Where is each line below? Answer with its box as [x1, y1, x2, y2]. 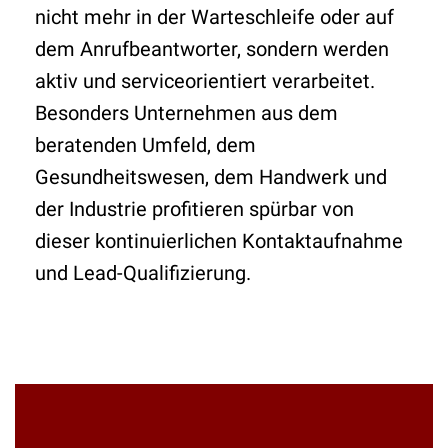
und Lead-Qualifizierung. [35, 260, 251, 285]
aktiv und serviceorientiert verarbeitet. [35, 68, 375, 93]
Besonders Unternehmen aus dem [35, 100, 338, 125]
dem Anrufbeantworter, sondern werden [35, 36, 389, 61]
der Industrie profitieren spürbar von [35, 196, 354, 221]
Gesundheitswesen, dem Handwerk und [35, 164, 387, 189]
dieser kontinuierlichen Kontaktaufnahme [35, 228, 403, 253]
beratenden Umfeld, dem [35, 132, 256, 157]
